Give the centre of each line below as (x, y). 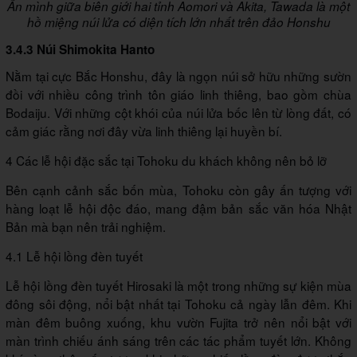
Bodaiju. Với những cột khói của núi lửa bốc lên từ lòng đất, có (178, 113)
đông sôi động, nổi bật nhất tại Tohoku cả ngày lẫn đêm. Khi (178, 304)
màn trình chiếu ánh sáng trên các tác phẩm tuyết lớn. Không (178, 341)
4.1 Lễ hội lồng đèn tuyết (76, 256)
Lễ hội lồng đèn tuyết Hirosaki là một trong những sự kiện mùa (178, 286)
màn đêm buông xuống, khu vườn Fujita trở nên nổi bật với (178, 322)
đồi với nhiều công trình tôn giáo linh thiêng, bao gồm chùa (178, 94)
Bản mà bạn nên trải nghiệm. (86, 227)
